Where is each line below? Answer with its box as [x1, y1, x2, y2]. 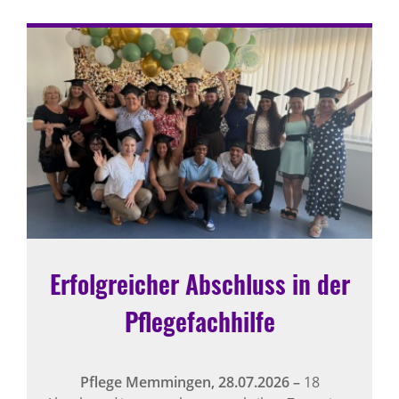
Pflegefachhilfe [124, 303, 275, 340]
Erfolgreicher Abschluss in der [49, 265, 350, 303]
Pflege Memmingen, [79, 372, 218, 393]
